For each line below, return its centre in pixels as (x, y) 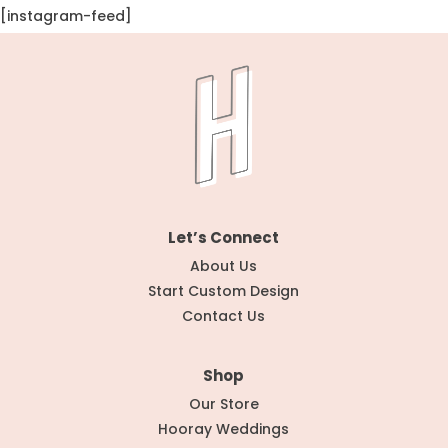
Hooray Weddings (224, 428)
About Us (224, 265)
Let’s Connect (224, 237)
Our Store (223, 403)
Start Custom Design (224, 290)
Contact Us (224, 315)
